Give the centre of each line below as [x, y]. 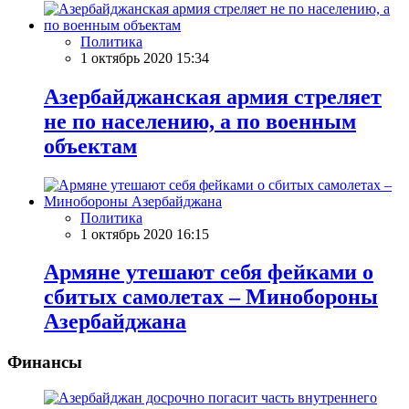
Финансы [45, 362]
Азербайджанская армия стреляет [213, 96]
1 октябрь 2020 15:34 [145, 58]
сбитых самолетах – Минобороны [211, 297]
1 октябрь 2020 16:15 [145, 234]
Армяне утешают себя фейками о [209, 273]
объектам [90, 146]
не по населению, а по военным [200, 121]
